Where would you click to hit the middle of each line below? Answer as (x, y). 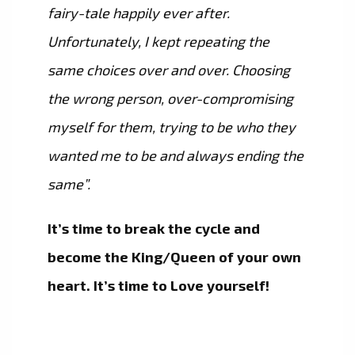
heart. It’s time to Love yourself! (158, 286)
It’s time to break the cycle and (154, 229)
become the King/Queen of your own (174, 257)
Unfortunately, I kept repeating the (158, 42)
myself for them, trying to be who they (172, 127)
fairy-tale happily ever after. (139, 13)
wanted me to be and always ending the (176, 156)
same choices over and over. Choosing (169, 70)
